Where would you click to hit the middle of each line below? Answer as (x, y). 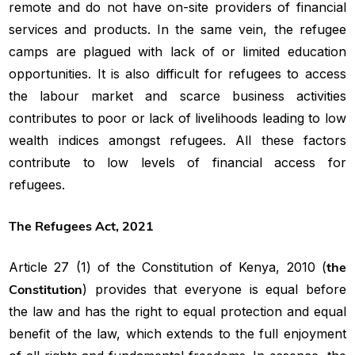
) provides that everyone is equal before (214, 289)
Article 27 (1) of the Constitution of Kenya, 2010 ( (168, 267)
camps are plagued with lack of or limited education (177, 51)
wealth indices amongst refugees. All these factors (177, 140)
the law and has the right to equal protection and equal (177, 311)
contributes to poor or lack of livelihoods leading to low (177, 118)
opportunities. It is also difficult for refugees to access (177, 73)
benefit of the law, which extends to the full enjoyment (177, 333)
